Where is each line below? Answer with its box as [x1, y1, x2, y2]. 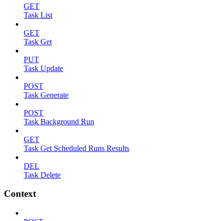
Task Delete [24, 170, 61, 179]
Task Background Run [24, 117, 94, 126]
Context [4, 188, 36, 199]
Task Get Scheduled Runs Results [24, 144, 129, 152]
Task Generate [24, 90, 69, 99]
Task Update [24, 64, 63, 73]
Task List [24, 10, 52, 19]
